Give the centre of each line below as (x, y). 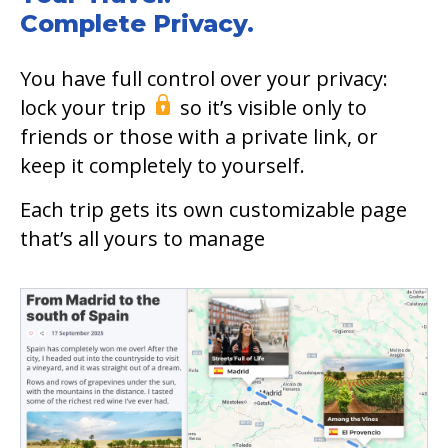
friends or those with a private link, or (199, 136)
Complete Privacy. (137, 23)
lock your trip (88, 107)
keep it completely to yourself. (162, 165)
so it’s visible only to (268, 107)
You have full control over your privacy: (204, 78)
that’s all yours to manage (142, 238)
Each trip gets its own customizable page (213, 209)
